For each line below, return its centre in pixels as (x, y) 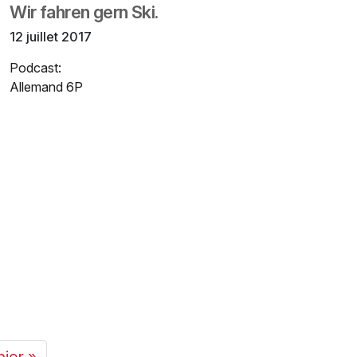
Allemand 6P (47, 86)
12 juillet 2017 (51, 36)
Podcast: (36, 67)
